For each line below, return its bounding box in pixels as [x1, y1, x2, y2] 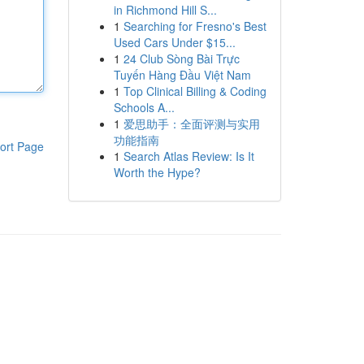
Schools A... [113, 99, 175, 115]
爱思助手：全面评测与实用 [123, 115, 260, 132]
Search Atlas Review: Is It [123, 148, 254, 164]
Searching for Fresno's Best [123, 18, 266, 34]
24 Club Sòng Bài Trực [123, 50, 240, 67]
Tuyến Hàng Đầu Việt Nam [113, 67, 251, 83]
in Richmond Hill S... [113, 2, 217, 18]
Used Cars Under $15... [113, 34, 236, 50]
